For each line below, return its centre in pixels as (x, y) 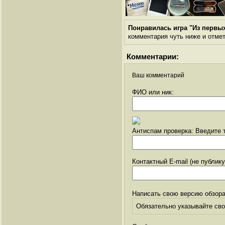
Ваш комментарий (158, 75)
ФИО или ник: (153, 92)
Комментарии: (153, 56)
